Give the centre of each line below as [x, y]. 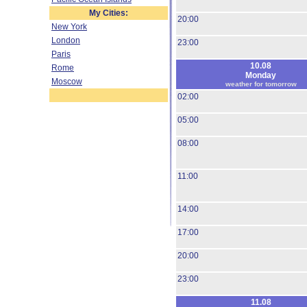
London [66, 40]
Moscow [67, 82]
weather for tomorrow [261, 84]
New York [69, 27]
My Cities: [109, 13]
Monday [261, 75]
